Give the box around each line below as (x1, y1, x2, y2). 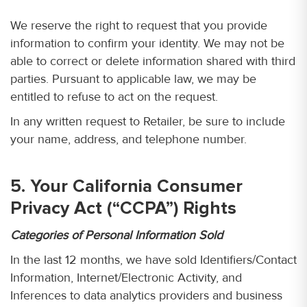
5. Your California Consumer (10, 175, 243, 197)
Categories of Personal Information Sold (10, 228, 223, 243)
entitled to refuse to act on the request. (10, 89, 218, 104)
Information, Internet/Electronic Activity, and (10, 270, 242, 285)
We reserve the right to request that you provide (10, 18, 267, 33)
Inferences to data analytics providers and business (10, 288, 282, 303)
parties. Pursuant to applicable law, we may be (10, 71, 256, 86)
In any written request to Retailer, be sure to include (10, 114, 285, 129)
